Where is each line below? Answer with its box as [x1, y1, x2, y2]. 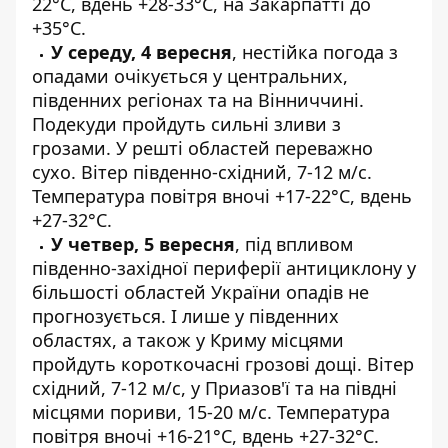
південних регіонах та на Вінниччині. [32, 87, 364, 112]
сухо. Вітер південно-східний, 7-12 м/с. [32, 159, 372, 184]
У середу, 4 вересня [51, 39, 232, 64]
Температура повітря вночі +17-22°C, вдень [32, 183, 412, 208]
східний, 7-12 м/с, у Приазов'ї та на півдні [32, 375, 397, 400]
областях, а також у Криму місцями [32, 327, 344, 352]
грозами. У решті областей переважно [32, 135, 373, 160]
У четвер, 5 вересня [51, 231, 235, 256]
